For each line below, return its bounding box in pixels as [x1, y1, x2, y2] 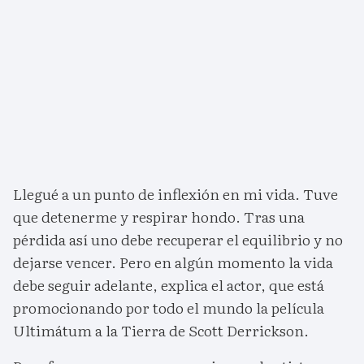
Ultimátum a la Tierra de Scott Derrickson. [13, 319, 309, 342]
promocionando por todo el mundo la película [13, 297, 324, 319]
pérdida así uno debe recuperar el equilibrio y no [13, 228, 343, 251]
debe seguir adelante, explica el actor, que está [13, 274, 324, 297]
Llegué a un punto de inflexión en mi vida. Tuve [13, 183, 338, 206]
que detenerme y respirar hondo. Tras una [13, 206, 305, 228]
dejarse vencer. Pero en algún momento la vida [13, 251, 333, 274]
